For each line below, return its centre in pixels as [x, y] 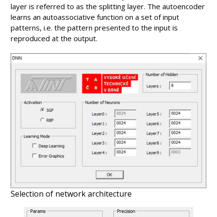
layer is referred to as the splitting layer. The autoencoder [108, 6]
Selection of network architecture [71, 194]
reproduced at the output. [54, 38]
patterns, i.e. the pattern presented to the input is [94, 28]
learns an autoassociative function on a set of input [95, 17]
